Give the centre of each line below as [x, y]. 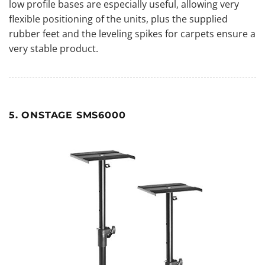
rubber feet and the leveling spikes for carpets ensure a [132, 33]
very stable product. [54, 48]
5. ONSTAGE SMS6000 [67, 115]
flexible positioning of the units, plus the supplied [118, 19]
